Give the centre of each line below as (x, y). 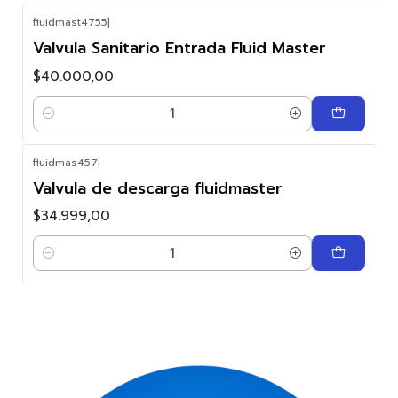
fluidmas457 (65, 162)
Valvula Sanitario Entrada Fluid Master (179, 48)
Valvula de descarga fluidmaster (158, 188)
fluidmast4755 (70, 23)
